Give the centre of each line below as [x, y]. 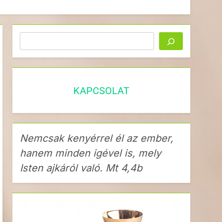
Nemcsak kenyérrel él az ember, [97, 139]
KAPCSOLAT [102, 90]
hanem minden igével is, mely [91, 153]
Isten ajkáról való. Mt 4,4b [81, 168]
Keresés [36, 39]
